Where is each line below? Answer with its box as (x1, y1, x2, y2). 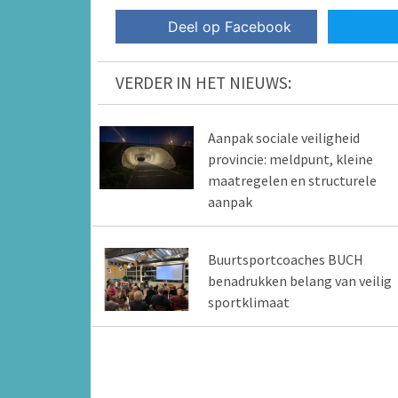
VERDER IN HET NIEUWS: (115, 72, 291, 94)
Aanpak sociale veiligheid (207, 129, 360, 147)
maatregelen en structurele (207, 171, 377, 190)
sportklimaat (207, 293, 290, 312)
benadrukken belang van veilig (207, 272, 392, 291)
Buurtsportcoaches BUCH (207, 251, 363, 269)
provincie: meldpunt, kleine (207, 150, 373, 169)
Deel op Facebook (168, 18, 292, 36)
